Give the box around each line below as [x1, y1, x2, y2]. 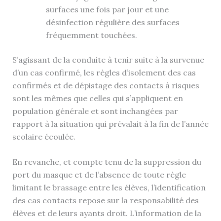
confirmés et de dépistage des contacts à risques [12, 80, 199, 90]
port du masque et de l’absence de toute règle [12, 170, 186, 180]
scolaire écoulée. [12, 131, 75, 142]
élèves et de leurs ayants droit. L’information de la [12, 208, 201, 219]
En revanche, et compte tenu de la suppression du [12, 157, 203, 167]
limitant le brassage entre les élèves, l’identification [12, 183, 206, 193]
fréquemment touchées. [45, 30, 137, 40]
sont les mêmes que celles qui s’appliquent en [12, 93, 183, 103]
